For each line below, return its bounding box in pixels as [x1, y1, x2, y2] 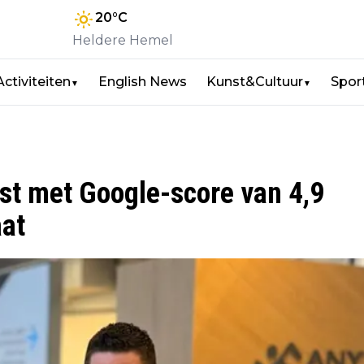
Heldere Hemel [72, 32, 173, 48]
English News [98, 74, 187, 89]
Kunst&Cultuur [206, 74, 303, 89]
